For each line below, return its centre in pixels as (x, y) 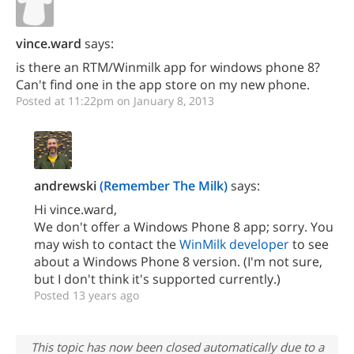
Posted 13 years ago (87, 295)
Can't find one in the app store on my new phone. (163, 85)
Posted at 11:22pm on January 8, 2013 (115, 101)
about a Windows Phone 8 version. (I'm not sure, (178, 262)
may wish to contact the (107, 244)
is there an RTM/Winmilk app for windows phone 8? (168, 67)
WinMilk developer (234, 244)
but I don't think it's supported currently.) (157, 279)
